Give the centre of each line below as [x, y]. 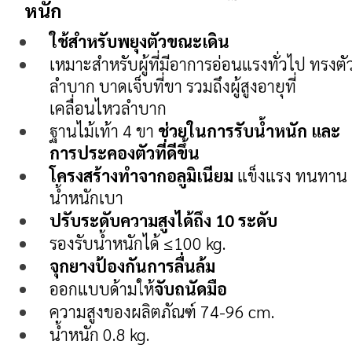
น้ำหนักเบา [86, 197]
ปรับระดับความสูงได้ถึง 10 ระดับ [163, 220]
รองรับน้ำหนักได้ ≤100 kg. [137, 243]
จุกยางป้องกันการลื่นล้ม [132, 266]
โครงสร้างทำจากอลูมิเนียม [141, 175]
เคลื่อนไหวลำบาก [108, 108]
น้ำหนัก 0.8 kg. [99, 334]
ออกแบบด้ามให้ [101, 288]
